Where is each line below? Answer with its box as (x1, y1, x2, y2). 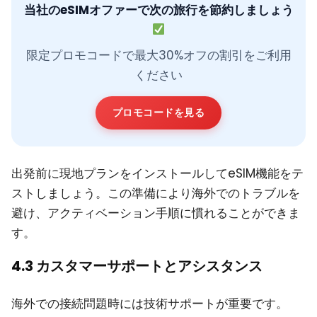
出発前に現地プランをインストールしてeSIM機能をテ (11, 164, 304, 182)
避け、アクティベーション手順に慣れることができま (11, 204, 300, 221)
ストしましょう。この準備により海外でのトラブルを (11, 184, 300, 202)
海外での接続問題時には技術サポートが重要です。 (11, 294, 288, 312)
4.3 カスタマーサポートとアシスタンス (11, 255, 263, 276)
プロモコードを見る (112, 105, 205, 120)
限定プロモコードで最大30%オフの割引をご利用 (25, 46, 292, 64)
